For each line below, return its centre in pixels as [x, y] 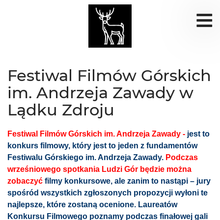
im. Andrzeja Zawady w [100, 93]
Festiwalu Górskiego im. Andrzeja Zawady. [86, 157]
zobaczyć [25, 181]
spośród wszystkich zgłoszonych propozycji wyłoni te [108, 193]
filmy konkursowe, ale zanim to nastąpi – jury [127, 181]
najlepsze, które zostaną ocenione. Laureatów [92, 205]
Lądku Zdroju [61, 110]
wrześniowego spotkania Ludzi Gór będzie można [99, 169]
